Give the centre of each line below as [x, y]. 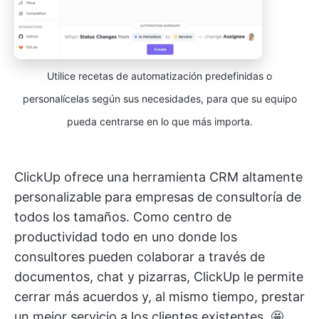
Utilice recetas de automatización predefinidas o [159, 76]
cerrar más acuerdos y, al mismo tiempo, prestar [159, 297]
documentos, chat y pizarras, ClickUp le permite [159, 277]
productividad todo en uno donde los [126, 237]
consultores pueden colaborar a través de [140, 257]
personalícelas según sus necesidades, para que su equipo [159, 99]
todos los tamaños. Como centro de [123, 217]
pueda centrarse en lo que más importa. [159, 122]
